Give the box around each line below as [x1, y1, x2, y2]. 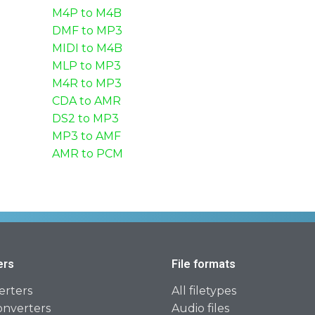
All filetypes [172, 284, 236, 297]
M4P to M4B [52, 6, 122, 20]
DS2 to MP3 [52, 112, 119, 125]
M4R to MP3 [52, 77, 122, 90]
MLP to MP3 [52, 59, 121, 72]
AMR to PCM [52, 147, 123, 160]
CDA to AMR [52, 94, 121, 108]
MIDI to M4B [52, 41, 122, 55]
